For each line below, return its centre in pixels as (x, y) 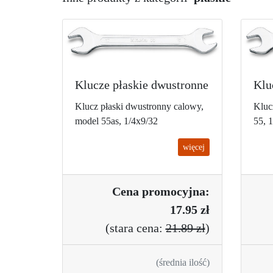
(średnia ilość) (183, 262)
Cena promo (144, 191)
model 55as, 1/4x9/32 (116, 121)
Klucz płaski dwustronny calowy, (139, 106)
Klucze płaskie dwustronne (142, 84)
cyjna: (193, 191)
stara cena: (137, 228)
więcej (193, 147)
